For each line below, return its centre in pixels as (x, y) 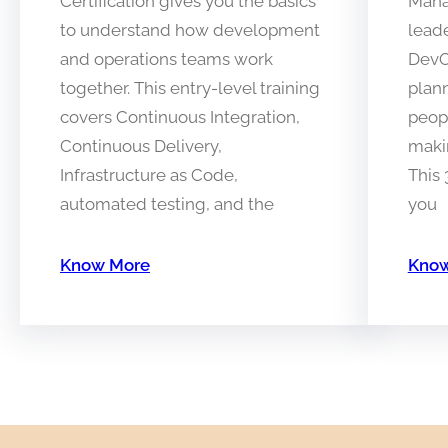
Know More (105, 264)
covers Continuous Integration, (180, 116)
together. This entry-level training (190, 87)
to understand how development (190, 29)
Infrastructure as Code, (149, 174)
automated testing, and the (167, 203)
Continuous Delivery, (141, 145)
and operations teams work (166, 58)
